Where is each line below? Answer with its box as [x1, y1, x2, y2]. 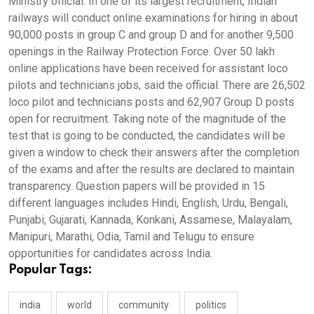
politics [196, 299, 226, 310]
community [118, 299, 169, 310]
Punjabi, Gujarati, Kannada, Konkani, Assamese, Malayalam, [8, 212, 292, 226]
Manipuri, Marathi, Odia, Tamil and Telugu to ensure [8, 229, 254, 243]
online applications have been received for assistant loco [8, 61, 288, 75]
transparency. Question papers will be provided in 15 [8, 179, 265, 193]
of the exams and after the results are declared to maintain [8, 162, 294, 176]
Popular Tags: [8, 263, 93, 276]
